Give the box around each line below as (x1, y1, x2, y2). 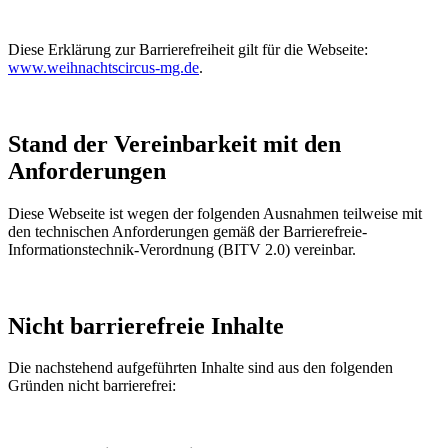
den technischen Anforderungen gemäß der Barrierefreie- (8, 222, 367, 240)
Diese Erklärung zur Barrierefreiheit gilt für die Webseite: (8, 40, 368, 58)
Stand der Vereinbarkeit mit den (8, 130, 341, 157)
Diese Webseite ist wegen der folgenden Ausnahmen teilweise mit (8, 204, 422, 222)
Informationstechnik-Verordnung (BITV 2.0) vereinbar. (8, 240, 356, 258)
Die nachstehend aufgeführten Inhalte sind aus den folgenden (8, 359, 393, 377)
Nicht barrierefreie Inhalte (8, 312, 284, 339)
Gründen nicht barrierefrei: (8, 377, 176, 395)
